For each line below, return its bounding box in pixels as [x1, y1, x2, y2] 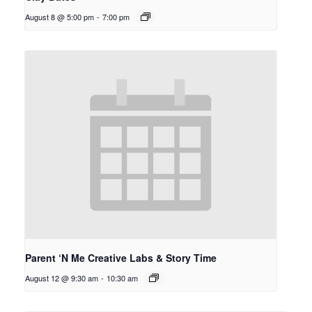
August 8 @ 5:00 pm [25, 10, 94, 22]
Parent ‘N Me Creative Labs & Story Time [25, 251, 217, 265]
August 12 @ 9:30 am [25, 272, 98, 284]
